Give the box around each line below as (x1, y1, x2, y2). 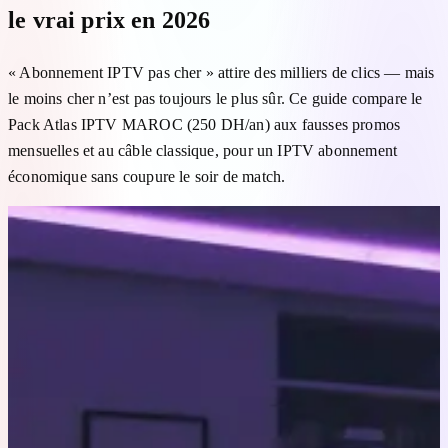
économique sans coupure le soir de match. (8, 167, 286, 185)
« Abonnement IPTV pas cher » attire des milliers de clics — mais (8, 63, 435, 81)
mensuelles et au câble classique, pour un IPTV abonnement (8, 141, 398, 159)
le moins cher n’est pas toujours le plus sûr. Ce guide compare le (8, 89, 423, 107)
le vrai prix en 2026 (8, 6, 211, 33)
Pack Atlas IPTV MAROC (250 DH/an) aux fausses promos (8, 115, 401, 133)
